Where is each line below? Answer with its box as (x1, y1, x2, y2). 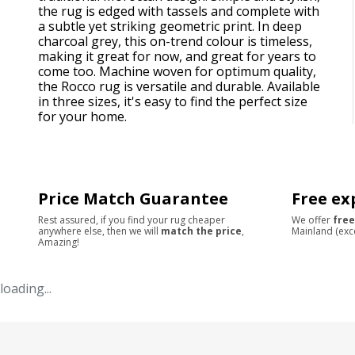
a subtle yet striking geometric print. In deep (38, 17, 302, 35)
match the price (161, 223, 242, 238)
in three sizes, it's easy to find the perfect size (38, 92, 307, 110)
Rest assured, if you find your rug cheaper (38, 212, 225, 227)
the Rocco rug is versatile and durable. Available (38, 77, 320, 95)
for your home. (38, 107, 127, 125)
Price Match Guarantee (38, 187, 228, 209)
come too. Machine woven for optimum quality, (38, 62, 316, 80)
